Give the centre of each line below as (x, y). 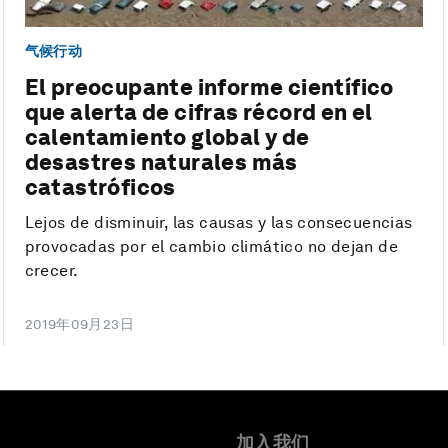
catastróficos (100, 187)
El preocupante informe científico (209, 87)
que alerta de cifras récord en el (198, 112)
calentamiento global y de (167, 137)
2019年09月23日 (79, 324)
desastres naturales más (161, 162)
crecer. (51, 271)
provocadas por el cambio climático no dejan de (211, 247)
